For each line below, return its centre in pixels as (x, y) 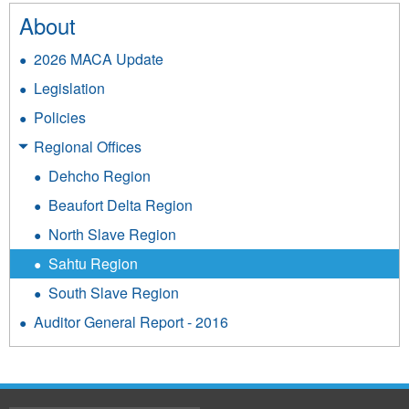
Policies (60, 117)
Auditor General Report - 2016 (131, 321)
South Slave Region (114, 292)
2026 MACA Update (99, 58)
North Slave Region (112, 234)
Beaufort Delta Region (121, 204)
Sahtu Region (93, 263)
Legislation (69, 88)
